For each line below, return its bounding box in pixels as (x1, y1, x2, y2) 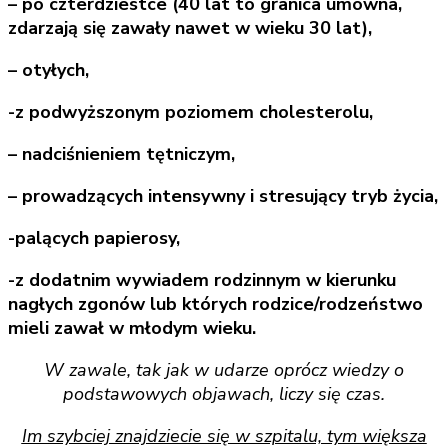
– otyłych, (8, 57, 89, 82)
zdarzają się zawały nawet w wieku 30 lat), (8, 15, 372, 40)
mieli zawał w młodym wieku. (8, 315, 256, 340)
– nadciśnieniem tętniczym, (8, 141, 235, 166)
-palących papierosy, (8, 225, 180, 250)
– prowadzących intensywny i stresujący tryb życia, (8, 183, 438, 208)
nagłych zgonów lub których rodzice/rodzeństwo (8, 291, 423, 316)
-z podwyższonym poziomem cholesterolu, (8, 99, 373, 124)
